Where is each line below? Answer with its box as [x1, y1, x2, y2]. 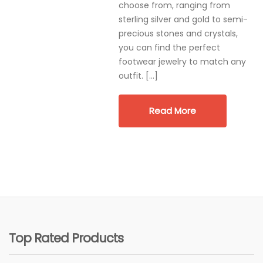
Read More [149, 104, 196, 117]
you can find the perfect [118, 42, 220, 53]
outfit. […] [118, 70, 158, 82]
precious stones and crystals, [118, 28, 238, 39]
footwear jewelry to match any [118, 56, 246, 68]
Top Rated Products [9, 230, 123, 247]
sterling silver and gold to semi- [118, 14, 248, 25]
